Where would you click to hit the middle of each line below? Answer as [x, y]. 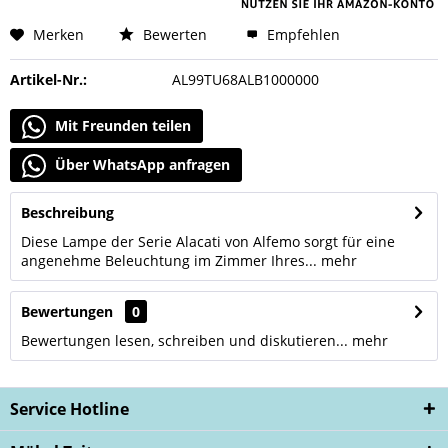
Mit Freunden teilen [121, 125]
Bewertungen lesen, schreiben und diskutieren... [184, 340]
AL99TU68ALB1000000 [245, 79]
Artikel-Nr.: [48, 79]
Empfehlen [301, 34]
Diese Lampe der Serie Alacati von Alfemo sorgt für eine [208, 241]
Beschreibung [67, 212]
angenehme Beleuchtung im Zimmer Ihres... [169, 260]
